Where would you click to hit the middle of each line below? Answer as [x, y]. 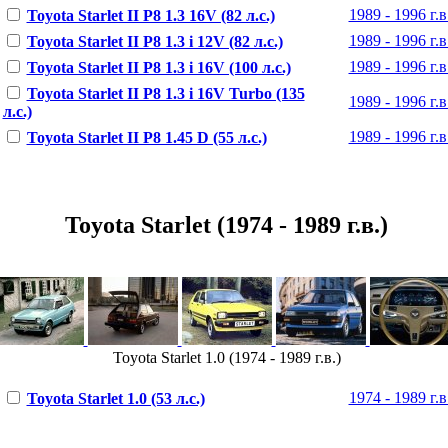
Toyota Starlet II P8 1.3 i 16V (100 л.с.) [158, 67]
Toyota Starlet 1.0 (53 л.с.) [115, 398]
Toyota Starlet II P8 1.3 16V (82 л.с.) [150, 15]
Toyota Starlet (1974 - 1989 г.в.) [226, 224]
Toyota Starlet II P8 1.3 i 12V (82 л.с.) [154, 41]
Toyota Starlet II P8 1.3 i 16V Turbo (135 [165, 93]
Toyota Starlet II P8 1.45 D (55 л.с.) [146, 137]
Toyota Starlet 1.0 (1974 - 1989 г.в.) [226, 357]
